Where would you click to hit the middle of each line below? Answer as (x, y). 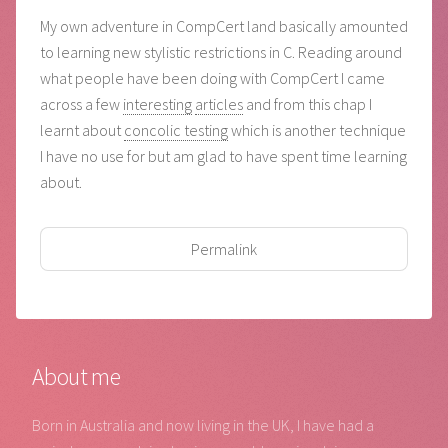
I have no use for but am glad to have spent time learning (223, 156)
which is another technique (317, 130)
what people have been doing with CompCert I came (212, 78)
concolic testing (176, 130)
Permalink (224, 249)
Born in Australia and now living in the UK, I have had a (203, 424)
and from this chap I (307, 104)
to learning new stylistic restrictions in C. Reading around (221, 52)
